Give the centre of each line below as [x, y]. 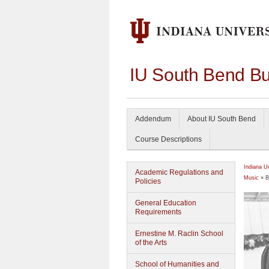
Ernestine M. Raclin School [179, 234]
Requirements [158, 212]
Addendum [153, 119]
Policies [148, 181]
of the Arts [151, 243]
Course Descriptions [168, 139]
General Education [166, 203]
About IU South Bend [222, 119]
